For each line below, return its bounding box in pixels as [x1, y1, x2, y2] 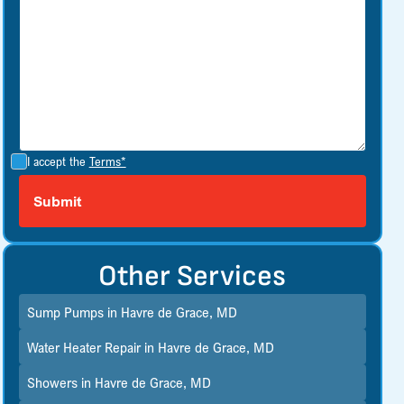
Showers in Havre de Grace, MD [27, 372, 212, 391]
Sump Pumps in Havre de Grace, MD [27, 302, 238, 321]
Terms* [88, 153, 126, 169]
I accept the [26, 153, 89, 169]
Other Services [98, 259, 287, 294]
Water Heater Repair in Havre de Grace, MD [27, 337, 275, 356]
